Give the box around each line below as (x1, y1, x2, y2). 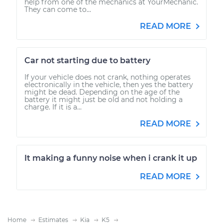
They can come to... (24, 4, 91, 14)
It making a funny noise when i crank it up (24, 153, 197, 163)
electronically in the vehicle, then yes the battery (24, 80, 193, 89)
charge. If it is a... (24, 102, 82, 111)
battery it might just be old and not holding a (24, 95, 183, 104)
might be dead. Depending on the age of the (24, 87, 180, 97)
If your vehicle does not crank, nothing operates (24, 72, 191, 82)
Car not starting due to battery (24, 55, 150, 65)
